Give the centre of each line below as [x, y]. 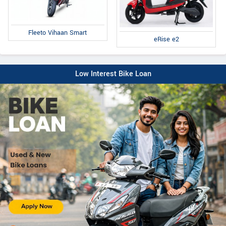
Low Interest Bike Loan [113, 74]
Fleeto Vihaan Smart [58, 33]
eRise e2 [166, 39]
